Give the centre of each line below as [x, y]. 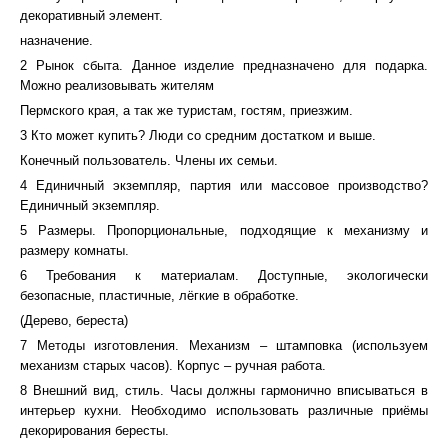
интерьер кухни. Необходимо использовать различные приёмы [224, 410]
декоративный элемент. [91, 15]
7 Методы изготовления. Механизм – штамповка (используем [224, 345]
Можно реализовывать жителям [117, 85]
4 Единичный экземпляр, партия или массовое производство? [224, 185]
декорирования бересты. [94, 430]
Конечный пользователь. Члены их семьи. [149, 160]
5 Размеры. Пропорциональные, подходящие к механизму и [224, 230]
